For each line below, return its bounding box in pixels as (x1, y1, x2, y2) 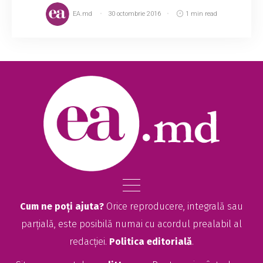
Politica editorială (109, 236, 192, 248)
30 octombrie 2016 (108, 9, 161, 18)
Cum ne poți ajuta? (20, 201, 104, 213)
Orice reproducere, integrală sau (104, 201, 243, 213)
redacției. (69, 236, 109, 248)
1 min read (185, 9, 217, 18)
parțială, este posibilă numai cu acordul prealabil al (21, 218, 242, 230)
